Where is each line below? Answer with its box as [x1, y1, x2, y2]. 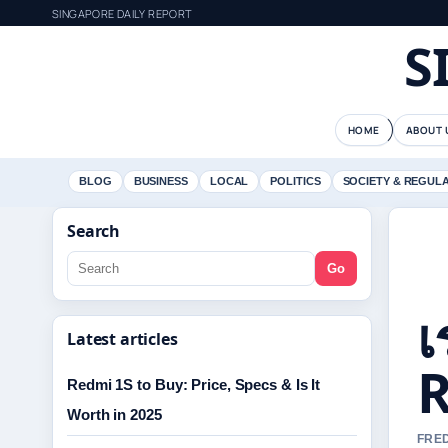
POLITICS [270, 175, 321, 187]
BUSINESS [133, 175, 188, 187]
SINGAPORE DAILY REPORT [52, 5, 193, 21]
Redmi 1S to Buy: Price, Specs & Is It [67, 376, 321, 393]
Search [67, 220, 121, 242]
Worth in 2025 [67, 406, 162, 423]
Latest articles [67, 328, 178, 350]
